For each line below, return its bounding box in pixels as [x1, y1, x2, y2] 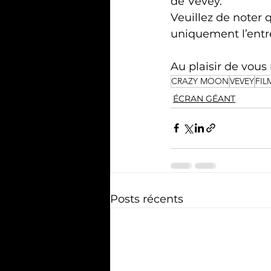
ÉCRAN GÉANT [173, 93, 235, 104]
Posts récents [110, 192, 183, 206]
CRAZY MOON [171, 75, 229, 87]
